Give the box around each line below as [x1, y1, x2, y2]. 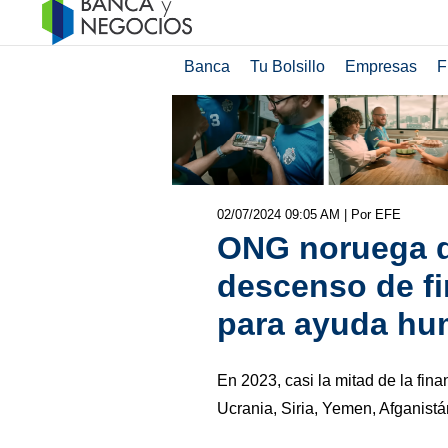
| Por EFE [343, 206, 401, 222]
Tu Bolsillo [249, 58, 325, 75]
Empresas [344, 58, 417, 75]
